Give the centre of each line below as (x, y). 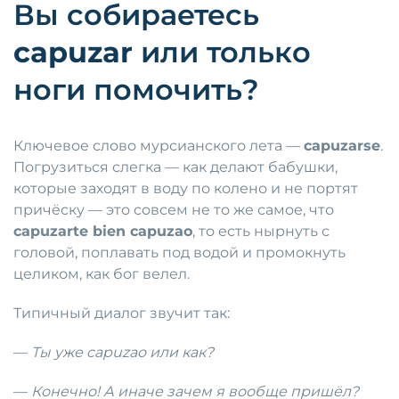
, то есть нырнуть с (261, 232)
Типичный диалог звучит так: (122, 313)
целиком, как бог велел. (102, 274)
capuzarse (342, 146)
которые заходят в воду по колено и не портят (186, 189)
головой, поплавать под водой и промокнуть (179, 253)
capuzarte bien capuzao (103, 232)
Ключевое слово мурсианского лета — (159, 146)
